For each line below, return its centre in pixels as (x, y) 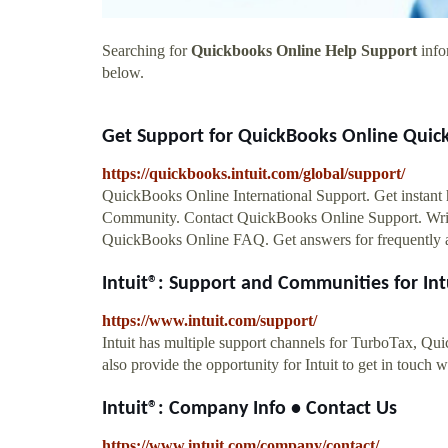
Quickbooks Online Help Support (304, 50)
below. (123, 72)
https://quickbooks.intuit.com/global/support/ (253, 173)
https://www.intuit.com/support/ (209, 320)
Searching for (146, 50)
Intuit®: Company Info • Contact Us (249, 408)
